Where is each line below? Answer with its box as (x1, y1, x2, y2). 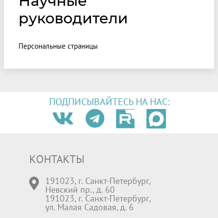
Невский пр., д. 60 (45, 183, 115, 195)
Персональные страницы (18, 41, 98, 51)
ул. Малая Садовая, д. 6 (45, 201, 134, 213)
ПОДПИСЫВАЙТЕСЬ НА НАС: (49, 95, 169, 108)
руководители (18, 9, 128, 27)
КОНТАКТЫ (29, 151, 85, 166)
